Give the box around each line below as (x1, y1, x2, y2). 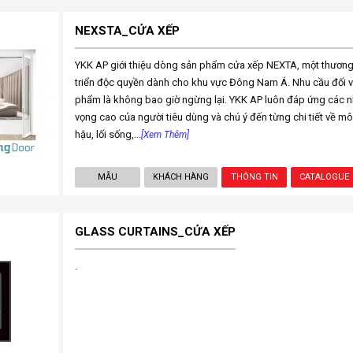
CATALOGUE (299, 172, 350, 182)
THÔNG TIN (230, 172, 278, 182)
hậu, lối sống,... (74, 128, 141, 140)
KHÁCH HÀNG (153, 172, 209, 182)
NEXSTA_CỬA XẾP (74, 24, 180, 38)
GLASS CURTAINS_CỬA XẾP (74, 225, 236, 239)
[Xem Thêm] (140, 129, 189, 140)
